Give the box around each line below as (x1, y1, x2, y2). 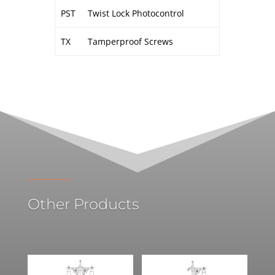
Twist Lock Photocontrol (87, 7, 184, 19)
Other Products (27, 195, 139, 213)
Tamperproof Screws (87, 35, 173, 47)
